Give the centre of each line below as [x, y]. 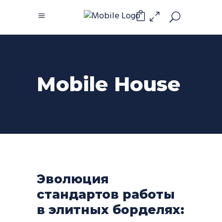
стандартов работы [106, 194]
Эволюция [73, 179]
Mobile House [109, 84]
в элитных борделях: [111, 210]
